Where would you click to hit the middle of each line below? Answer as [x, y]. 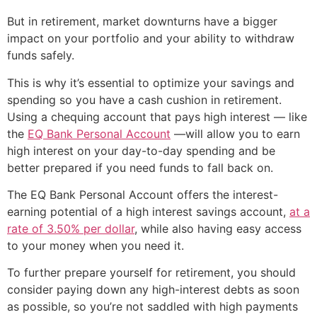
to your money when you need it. [96, 246]
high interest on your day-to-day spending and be [141, 150]
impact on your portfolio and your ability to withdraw [151, 39]
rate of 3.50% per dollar [71, 229]
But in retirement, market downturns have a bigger [142, 22]
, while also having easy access [218, 229]
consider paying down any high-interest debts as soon [153, 290]
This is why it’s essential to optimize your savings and [151, 82]
